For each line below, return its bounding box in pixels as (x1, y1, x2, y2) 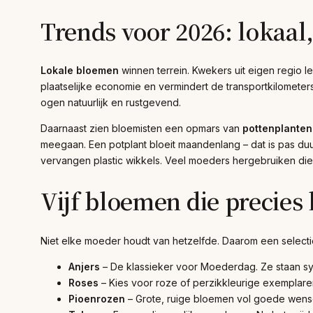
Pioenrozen (68, 292, 125, 305)
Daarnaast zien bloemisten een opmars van (41, 122, 242, 135)
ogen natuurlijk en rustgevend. (41, 96, 181, 109)
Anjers (68, 260, 100, 272)
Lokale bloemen (41, 64, 119, 77)
